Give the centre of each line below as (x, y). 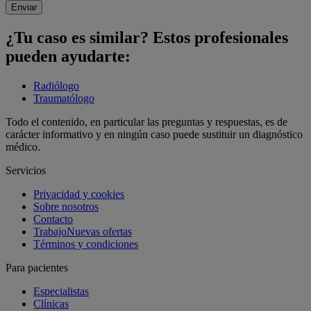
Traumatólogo (64, 99)
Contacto (53, 219)
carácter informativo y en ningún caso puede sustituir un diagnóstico (154, 135)
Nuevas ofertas (99, 232)
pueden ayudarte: (68, 57)
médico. (23, 147)
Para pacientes (37, 268)
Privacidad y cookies (79, 194)
